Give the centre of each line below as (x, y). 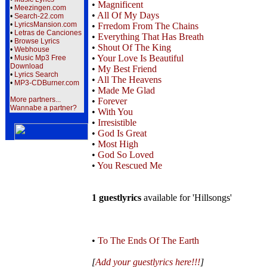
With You (115, 112)
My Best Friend (127, 69)
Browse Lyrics (37, 41)
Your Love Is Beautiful (140, 58)
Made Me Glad (126, 90)
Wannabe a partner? (44, 108)
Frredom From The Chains (148, 26)
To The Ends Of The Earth (148, 240)
